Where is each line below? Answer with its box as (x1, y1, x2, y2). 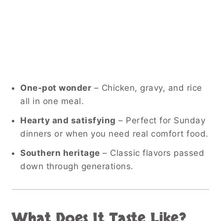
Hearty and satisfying (20, 115, 116, 126)
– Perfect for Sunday (115, 115, 205, 126)
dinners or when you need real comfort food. (20, 129, 209, 139)
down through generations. (20, 161, 134, 172)
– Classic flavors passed (100, 148, 204, 158)
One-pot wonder (20, 83, 91, 93)
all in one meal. (20, 96, 84, 107)
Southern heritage (20, 148, 100, 158)
